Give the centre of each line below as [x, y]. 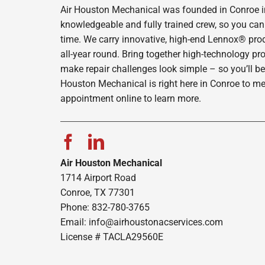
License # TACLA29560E [112, 237]
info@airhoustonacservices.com [156, 222]
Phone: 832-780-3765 [105, 208]
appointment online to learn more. [130, 99]
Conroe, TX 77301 [97, 193]
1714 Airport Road [98, 178]
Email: [74, 222]
